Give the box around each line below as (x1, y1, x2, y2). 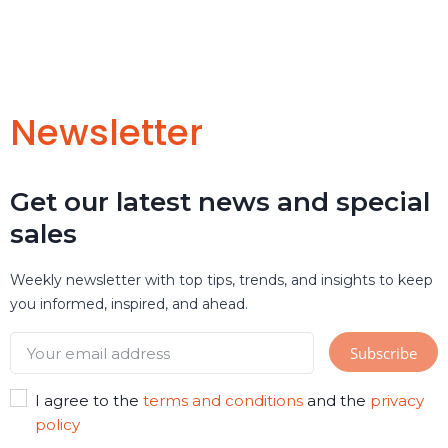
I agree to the (34, 391, 143, 411)
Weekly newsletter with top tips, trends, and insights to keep (10, 271, 433, 290)
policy (34, 415, 80, 435)
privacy (369, 391, 424, 411)
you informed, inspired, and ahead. (10, 295, 248, 314)
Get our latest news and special (10, 186, 430, 219)
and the (302, 391, 370, 411)
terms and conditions (142, 391, 303, 411)
